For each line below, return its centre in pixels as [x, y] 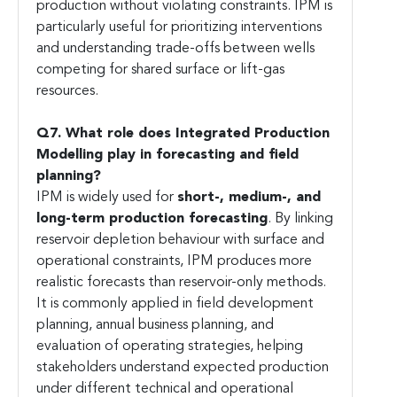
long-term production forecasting [152, 219]
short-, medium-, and [249, 198]
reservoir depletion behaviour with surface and [180, 241]
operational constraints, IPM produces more [174, 262]
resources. [67, 92]
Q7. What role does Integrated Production [183, 134]
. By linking [300, 219]
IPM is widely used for [107, 198]
